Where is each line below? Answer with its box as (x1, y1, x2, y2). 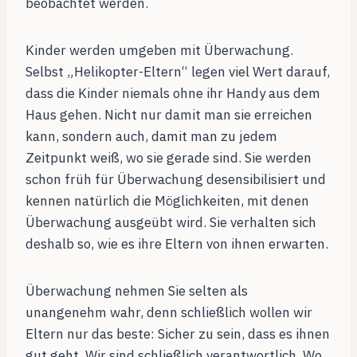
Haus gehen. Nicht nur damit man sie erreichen (25, 106, 312, 124)
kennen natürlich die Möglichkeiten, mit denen (25, 192, 309, 210)
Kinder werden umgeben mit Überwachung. (25, 41, 293, 60)
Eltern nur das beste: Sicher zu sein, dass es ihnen (25, 325, 330, 343)
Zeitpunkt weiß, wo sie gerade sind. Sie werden (25, 149, 312, 167)
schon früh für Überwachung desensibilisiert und (25, 171, 326, 189)
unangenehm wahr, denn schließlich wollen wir (25, 304, 312, 322)
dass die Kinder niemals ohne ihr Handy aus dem (25, 84, 320, 103)
